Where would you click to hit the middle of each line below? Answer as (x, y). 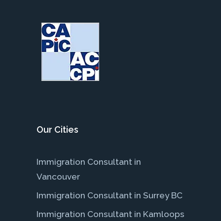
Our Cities (57, 129)
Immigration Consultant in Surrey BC (110, 195)
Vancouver (58, 176)
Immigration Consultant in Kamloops (110, 214)
